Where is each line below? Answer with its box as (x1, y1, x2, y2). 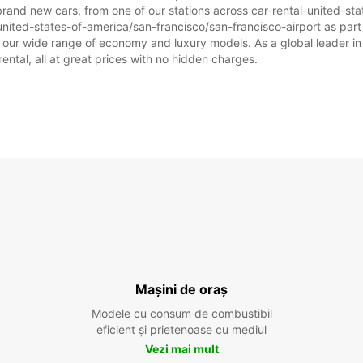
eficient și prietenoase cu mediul (96, 322, 267, 336)
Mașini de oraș (135, 281, 228, 297)
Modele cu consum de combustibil (91, 306, 272, 320)
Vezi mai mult (144, 342, 219, 356)
